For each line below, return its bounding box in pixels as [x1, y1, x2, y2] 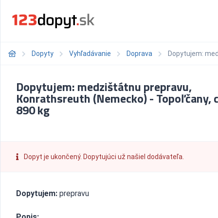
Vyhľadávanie [69, 50, 111, 57]
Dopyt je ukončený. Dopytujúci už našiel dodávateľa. [22, 153, 184, 161]
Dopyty [32, 50, 54, 57]
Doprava [127, 50, 152, 57]
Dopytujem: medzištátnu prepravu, [16, 78, 192, 95]
